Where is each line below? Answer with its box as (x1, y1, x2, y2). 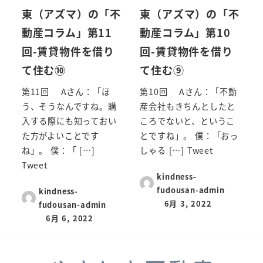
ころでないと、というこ (140, 115, 235, 127)
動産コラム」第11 (21, 24, 112, 40)
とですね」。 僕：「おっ (140, 130, 238, 142)
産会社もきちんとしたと (140, 100, 236, 113)
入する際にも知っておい (21, 115, 117, 127)
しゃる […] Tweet (140, 144, 213, 157)
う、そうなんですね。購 (21, 100, 117, 113)
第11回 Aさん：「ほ (21, 86, 110, 98)
